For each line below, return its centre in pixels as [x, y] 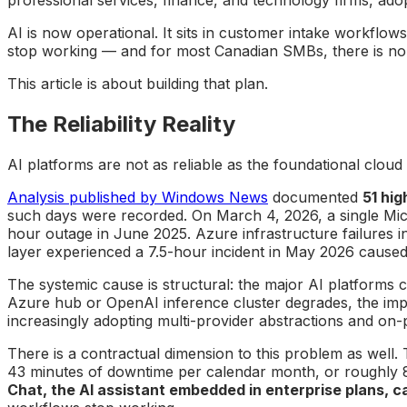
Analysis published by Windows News [138, 197]
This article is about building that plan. [138, 83]
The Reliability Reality [121, 124]
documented [315, 197]
